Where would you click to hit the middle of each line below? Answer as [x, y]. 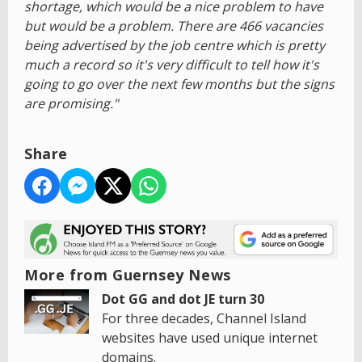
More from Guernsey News [128, 275]
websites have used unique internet [210, 338]
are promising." [71, 104]
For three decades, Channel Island [204, 319]
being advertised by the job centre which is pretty [175, 46]
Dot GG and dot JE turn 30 [183, 299]
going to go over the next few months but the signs [179, 84]
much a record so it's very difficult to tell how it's [172, 65]
